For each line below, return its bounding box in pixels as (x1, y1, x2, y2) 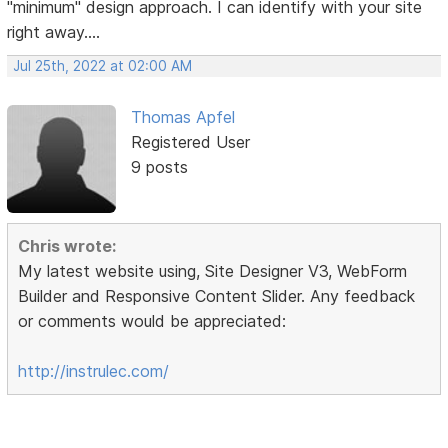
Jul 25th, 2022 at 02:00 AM (13, 58, 193, 75)
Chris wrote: (18, 236, 117, 257)
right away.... (7, 22, 101, 43)
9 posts (130, 157, 188, 178)
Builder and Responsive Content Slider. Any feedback (18, 286, 416, 307)
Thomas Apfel (130, 107, 235, 128)
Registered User (130, 132, 250, 153)
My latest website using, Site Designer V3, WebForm (18, 261, 408, 282)
